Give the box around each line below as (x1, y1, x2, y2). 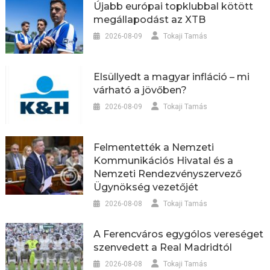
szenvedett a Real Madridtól (93, 241, 233, 253)
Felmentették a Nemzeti (93, 141, 215, 153)
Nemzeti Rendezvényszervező (93, 168, 242, 180)
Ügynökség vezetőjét (93, 181, 199, 193)
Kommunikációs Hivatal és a (93, 154, 234, 166)
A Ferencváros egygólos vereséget (93, 228, 264, 240)
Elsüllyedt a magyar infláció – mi (93, 71, 250, 83)
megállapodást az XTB (93, 14, 206, 26)
